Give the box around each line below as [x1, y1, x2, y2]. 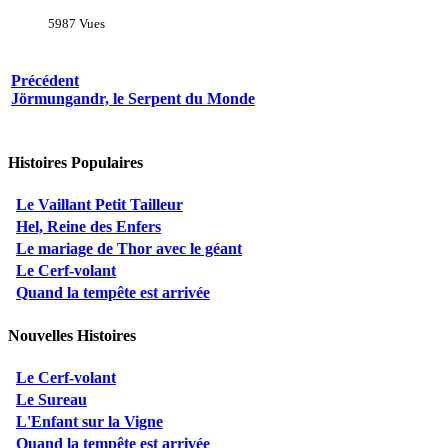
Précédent [11, 72, 79, 90]
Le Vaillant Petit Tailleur [16, 196, 183, 214]
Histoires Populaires [8, 154, 143, 172]
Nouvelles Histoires [8, 326, 136, 344]
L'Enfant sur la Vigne [16, 412, 163, 430]
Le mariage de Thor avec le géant [16, 240, 242, 258]
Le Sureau [16, 390, 87, 408]
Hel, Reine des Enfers [16, 218, 161, 236]
